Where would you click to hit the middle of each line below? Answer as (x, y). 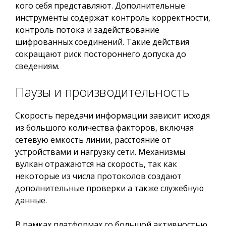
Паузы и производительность (102, 92)
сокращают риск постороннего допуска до (101, 54)
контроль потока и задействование (87, 30)
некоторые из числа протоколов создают (98, 176)
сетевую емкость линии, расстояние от (93, 140)
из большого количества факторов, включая (104, 128)
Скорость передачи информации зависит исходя (112, 116)
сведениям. (37, 66)
